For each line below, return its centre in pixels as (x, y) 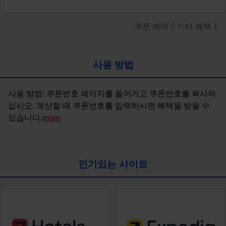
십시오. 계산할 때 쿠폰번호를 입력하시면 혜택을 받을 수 (109, 105)
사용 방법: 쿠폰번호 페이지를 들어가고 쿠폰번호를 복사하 (112, 93)
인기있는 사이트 (113, 164)
